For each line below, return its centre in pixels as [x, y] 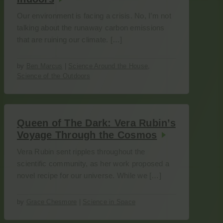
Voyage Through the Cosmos [87, 135]
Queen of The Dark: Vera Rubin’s [96, 123]
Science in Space [109, 202]
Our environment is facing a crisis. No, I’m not [94, 16]
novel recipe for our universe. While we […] [89, 175]
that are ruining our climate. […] [70, 40]
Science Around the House [108, 66]
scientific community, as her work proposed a [93, 164]
